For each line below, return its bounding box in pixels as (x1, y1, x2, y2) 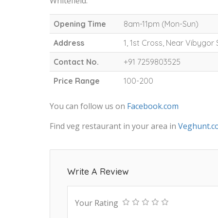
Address (54, 38, 84, 48)
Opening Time (54, 19, 106, 29)
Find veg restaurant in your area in (50, 121, 178, 132)
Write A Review (67, 166, 129, 178)
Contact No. (54, 57, 99, 67)
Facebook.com (127, 101, 179, 112)
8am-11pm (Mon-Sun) (124, 19, 199, 29)
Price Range (54, 76, 100, 86)
